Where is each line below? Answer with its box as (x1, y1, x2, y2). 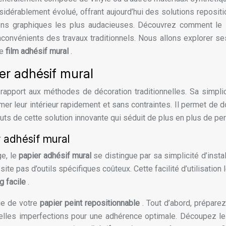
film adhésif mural (6, 46, 71, 56)
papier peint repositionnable (40, 198, 142, 208)
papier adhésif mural (19, 151, 94, 161)
